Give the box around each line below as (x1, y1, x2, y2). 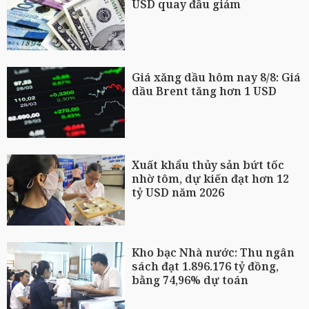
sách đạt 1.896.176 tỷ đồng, (132, 258, 279, 274)
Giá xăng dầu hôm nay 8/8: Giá (132, 70, 301, 86)
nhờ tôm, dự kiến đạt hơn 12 (132, 171, 290, 187)
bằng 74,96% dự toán (132, 272, 249, 288)
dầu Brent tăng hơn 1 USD (132, 83, 277, 99)
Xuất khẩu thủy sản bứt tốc (132, 157, 285, 173)
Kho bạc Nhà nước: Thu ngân (132, 244, 295, 260)
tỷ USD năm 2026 (132, 185, 225, 201)
